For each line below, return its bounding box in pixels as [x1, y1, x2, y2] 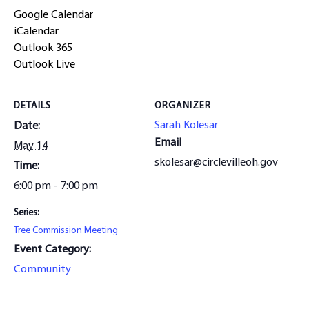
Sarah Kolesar [154, 119, 218, 131]
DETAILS [14, 100, 51, 111]
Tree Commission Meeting [14, 225, 118, 236]
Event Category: [14, 243, 91, 255]
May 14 [14, 140, 48, 152]
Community [14, 263, 71, 275]
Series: [14, 207, 39, 218]
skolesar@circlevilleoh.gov [154, 157, 278, 168]
